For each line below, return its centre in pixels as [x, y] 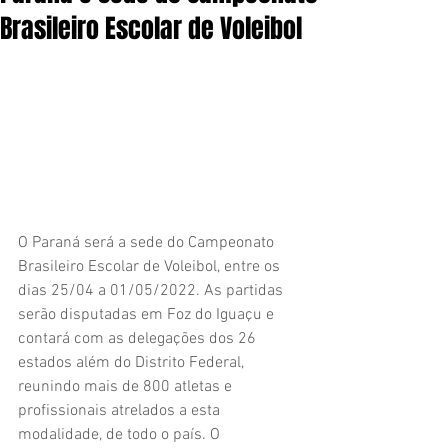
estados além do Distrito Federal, [133, 362]
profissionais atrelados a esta [121, 410]
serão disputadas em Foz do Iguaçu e [148, 314]
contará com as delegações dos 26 [139, 338]
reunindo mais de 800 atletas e [127, 386]
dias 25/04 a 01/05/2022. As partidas [152, 290]
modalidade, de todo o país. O [121, 434]
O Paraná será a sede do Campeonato [148, 242]
